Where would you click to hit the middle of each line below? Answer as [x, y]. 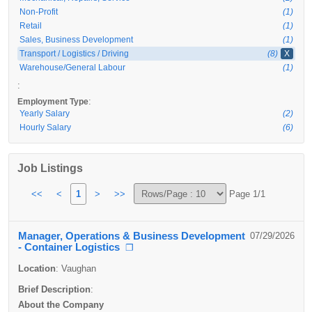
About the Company [61, 304]
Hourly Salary [45, 127]
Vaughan [78, 268]
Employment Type [53, 102]
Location [37, 268]
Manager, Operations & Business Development [131, 236]
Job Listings [50, 168]
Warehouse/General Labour [72, 68]
